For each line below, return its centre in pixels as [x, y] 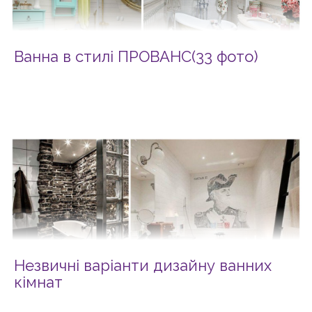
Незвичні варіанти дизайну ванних [143, 265]
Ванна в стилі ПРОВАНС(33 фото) [136, 56]
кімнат [38, 282]
